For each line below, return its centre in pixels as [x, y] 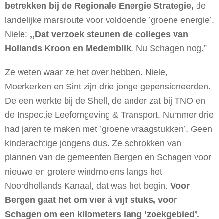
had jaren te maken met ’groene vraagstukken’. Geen [109, 129]
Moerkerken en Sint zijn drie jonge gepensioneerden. [108, 86]
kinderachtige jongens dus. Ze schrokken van [93, 143]
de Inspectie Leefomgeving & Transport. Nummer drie [109, 115]
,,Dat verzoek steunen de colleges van [109, 34]
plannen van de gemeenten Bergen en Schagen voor [108, 157]
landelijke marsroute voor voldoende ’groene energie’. [109, 20]
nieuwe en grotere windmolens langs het [84, 171]
